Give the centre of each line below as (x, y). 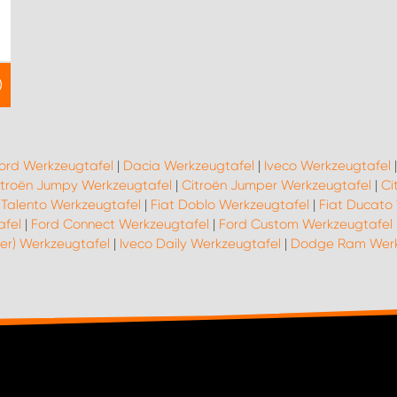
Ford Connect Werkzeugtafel (120, 224)
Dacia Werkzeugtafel (188, 166)
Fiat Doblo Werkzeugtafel (230, 205)
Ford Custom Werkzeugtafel (306, 224)
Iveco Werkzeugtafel (327, 166)
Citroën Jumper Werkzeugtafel (276, 185)
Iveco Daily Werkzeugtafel (200, 244)
